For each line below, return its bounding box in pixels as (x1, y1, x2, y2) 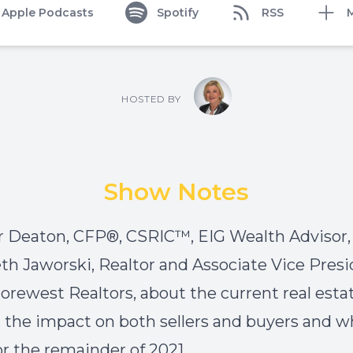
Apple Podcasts (2, 6, 94, 20)
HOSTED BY (121, 93, 181, 105)
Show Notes (104, 177, 249, 206)
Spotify (157, 6, 199, 20)
